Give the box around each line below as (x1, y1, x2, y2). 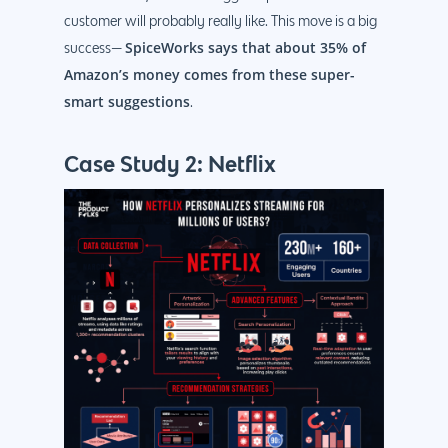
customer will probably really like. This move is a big (64, 14, 377, 29)
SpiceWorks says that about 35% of (125, 37, 366, 57)
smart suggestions (64, 91, 190, 111)
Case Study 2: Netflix (64, 149, 276, 177)
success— (64, 41, 125, 56)
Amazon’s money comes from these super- (64, 64, 355, 84)
